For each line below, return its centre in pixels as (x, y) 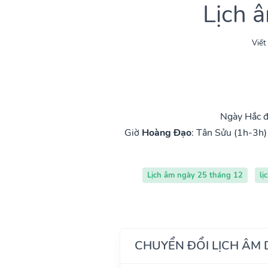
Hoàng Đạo (166, 133)
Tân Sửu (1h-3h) (231, 133)
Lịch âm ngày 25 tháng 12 (195, 175)
